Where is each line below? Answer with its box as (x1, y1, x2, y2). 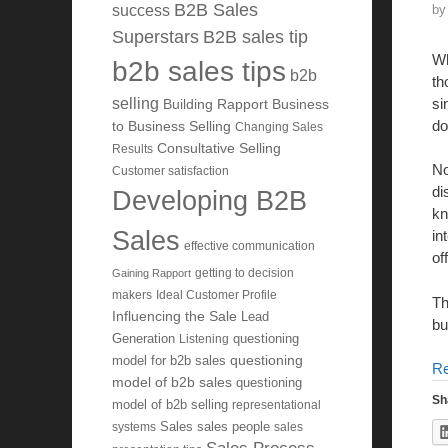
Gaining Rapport (112, 267, 191, 280)
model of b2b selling (112, 397, 228, 413)
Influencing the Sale (112, 309, 237, 325)
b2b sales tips (112, 56, 286, 88)
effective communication (184, 239, 315, 253)
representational (232, 398, 321, 412)
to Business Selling (112, 118, 231, 135)
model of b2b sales (112, 374, 232, 391)
